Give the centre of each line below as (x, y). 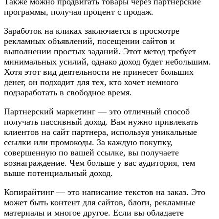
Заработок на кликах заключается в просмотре (92, 31)
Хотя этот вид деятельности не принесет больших (99, 72)
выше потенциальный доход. (58, 173)
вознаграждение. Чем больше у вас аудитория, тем (99, 163)
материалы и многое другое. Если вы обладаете (94, 212)
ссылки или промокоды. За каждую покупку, (88, 142)
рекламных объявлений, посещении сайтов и (89, 41)
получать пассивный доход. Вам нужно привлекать (101, 121)
